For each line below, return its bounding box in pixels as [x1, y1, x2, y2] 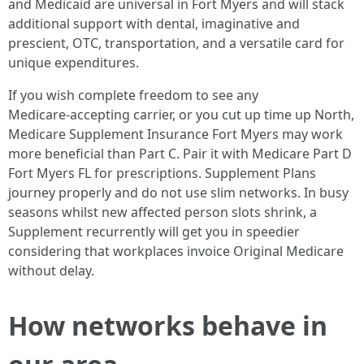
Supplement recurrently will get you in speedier [8, 223, 300, 240]
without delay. [8, 262, 94, 279]
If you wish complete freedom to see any [8, 86, 258, 104]
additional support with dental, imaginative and [8, 15, 300, 32]
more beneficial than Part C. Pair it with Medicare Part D [8, 145, 352, 162]
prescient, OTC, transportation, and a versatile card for [8, 34, 344, 52]
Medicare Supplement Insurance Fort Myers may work [8, 125, 343, 143]
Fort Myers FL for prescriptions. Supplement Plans [8, 164, 316, 182]
